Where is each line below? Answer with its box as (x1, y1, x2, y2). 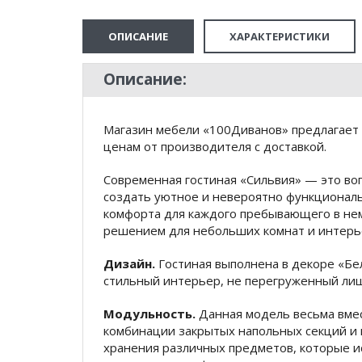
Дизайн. (103, 255, 155, 271)
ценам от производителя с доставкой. (103, 138, 326, 154)
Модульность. (103, 305, 199, 322)
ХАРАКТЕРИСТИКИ (229, 29, 330, 44)
